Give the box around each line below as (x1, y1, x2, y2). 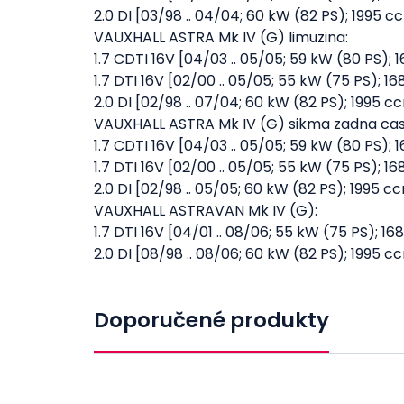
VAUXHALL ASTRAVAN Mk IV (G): (94, 200, 317, 221)
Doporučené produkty (94, 306, 329, 335)
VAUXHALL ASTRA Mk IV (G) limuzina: (94, 27, 348, 48)
